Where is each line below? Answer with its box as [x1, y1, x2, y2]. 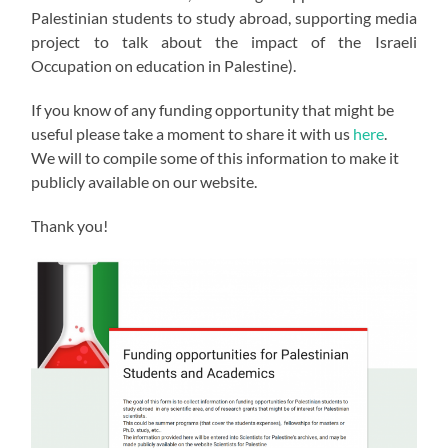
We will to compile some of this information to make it [31, 148, 400, 168]
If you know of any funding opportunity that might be [31, 100, 395, 120]
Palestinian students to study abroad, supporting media [31, 8, 417, 28]
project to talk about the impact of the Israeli [31, 32, 417, 52]
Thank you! [31, 216, 109, 236]
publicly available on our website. [31, 172, 258, 192]
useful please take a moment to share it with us [31, 124, 354, 144]
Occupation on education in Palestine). [31, 56, 297, 76]
